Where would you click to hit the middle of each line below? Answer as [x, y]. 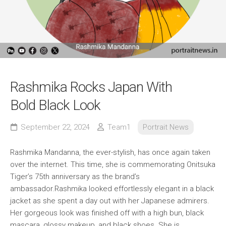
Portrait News [166, 127]
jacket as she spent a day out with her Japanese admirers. [110, 201]
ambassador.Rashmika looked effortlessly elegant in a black [112, 189]
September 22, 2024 [55, 127]
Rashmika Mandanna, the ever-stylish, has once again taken [110, 153]
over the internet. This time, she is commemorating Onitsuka [113, 165]
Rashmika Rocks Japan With [91, 87]
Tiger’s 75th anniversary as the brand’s [75, 177]
